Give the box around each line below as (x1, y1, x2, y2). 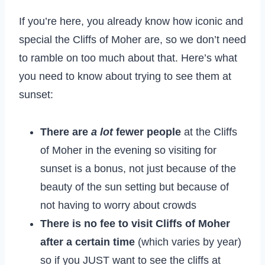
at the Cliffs (184, 125, 237, 138)
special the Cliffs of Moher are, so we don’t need (19, 33, 246, 46)
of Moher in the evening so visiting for (40, 144, 216, 156)
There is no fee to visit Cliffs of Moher (40, 217, 230, 230)
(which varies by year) (138, 235, 241, 248)
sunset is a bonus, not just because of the (40, 162, 236, 174)
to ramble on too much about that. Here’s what (19, 51, 237, 64)
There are (40, 125, 91, 138)
